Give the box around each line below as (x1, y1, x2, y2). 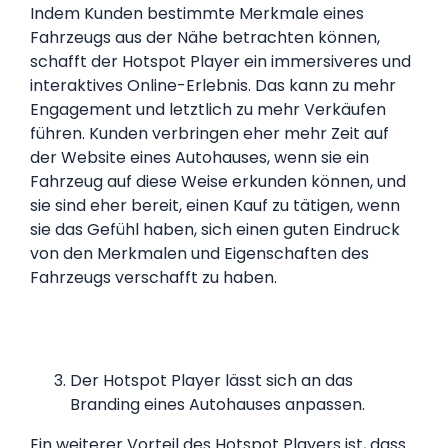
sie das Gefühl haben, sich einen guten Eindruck (30, 218, 400, 242)
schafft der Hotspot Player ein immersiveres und (30, 50, 411, 74)
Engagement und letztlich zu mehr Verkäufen (30, 98, 386, 122)
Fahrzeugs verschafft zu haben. (30, 266, 277, 290)
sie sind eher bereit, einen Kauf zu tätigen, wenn (30, 194, 400, 218)
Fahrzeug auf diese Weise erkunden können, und (30, 170, 406, 194)
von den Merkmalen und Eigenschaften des (30, 242, 369, 266)
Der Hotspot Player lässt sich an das (70, 368, 353, 392)
